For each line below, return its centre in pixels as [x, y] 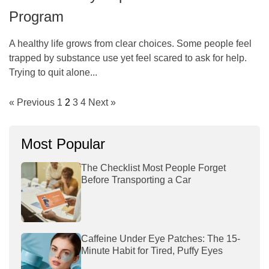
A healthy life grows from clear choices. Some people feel [130, 44]
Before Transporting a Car [136, 180]
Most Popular [63, 144]
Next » [102, 103]
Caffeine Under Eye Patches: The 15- [161, 239]
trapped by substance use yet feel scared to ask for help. [128, 58]
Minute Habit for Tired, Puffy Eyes [153, 251]
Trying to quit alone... [53, 73]
